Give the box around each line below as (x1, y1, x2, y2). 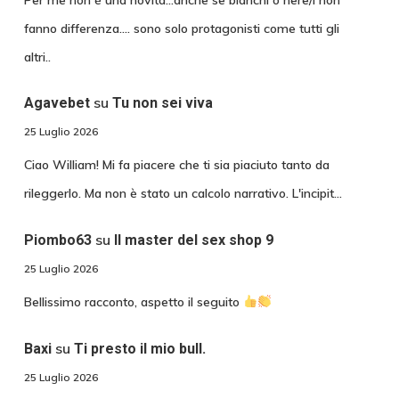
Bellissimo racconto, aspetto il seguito (23, 294, 243, 311)
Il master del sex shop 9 (113, 232, 273, 249)
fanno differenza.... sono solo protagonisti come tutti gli (23, 20, 339, 37)
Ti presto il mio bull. (73, 339, 206, 357)
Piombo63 (23, 232, 92, 249)
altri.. (23, 48, 51, 65)
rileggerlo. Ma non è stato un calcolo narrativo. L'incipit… (23, 185, 342, 202)
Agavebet (23, 94, 90, 112)
